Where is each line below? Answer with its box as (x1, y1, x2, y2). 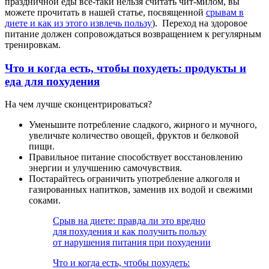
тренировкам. (5, 39, 61, 50)
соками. (29, 195, 61, 206)
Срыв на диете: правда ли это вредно (53, 216, 205, 226)
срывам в (206, 7, 244, 17)
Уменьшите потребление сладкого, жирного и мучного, (29, 119, 257, 130)
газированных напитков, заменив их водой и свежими (29, 184, 253, 195)
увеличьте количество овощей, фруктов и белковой (29, 130, 239, 141)
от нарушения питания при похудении (53, 237, 211, 248)
